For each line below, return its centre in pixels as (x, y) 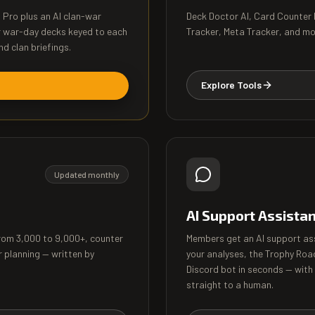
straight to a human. (230, 284)
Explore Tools (231, 85)
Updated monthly (87, 174)
